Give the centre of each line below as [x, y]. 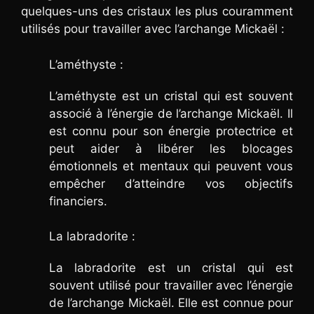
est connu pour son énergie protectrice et [171, 131]
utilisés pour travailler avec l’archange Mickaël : [153, 29]
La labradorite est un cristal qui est [171, 268]
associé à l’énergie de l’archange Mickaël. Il [171, 113]
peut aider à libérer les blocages [171, 148]
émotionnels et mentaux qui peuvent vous [171, 166]
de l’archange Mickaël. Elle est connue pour [171, 303]
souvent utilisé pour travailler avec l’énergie [171, 286]
